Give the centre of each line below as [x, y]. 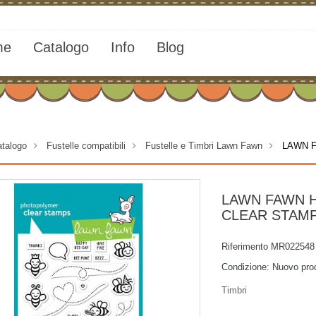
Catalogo [61, 47]
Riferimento [245, 247]
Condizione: [245, 267]
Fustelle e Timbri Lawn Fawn [204, 146]
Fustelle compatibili [86, 146]
